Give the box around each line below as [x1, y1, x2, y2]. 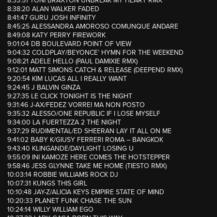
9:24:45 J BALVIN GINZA [7, 83, 80, 92]
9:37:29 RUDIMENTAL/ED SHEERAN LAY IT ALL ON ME [7, 127, 171, 136]
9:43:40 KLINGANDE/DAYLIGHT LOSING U [7, 144, 134, 153]
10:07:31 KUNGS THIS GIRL [7, 179, 87, 188]
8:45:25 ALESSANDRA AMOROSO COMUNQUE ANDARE [7, 22, 178, 31]
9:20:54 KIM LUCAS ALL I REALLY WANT [7, 75, 127, 83]
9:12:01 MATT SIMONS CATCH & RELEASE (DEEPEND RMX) [7, 66, 183, 75]
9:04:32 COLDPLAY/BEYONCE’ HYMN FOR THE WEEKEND [7, 48, 184, 57]
